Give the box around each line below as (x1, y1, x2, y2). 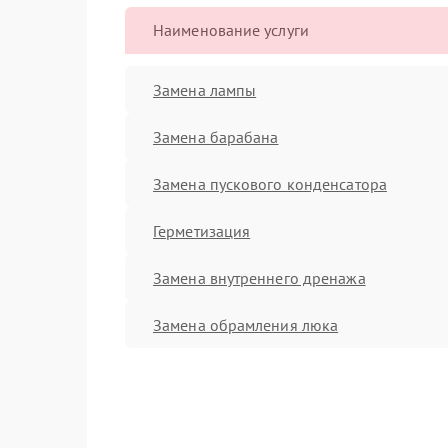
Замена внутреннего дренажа (153, 267, 366, 288)
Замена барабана (153, 126, 279, 147)
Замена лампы (153, 79, 257, 100)
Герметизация (153, 220, 251, 241)
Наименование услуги (153, 20, 309, 40)
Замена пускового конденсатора (153, 173, 387, 194)
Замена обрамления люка (153, 314, 339, 335)
